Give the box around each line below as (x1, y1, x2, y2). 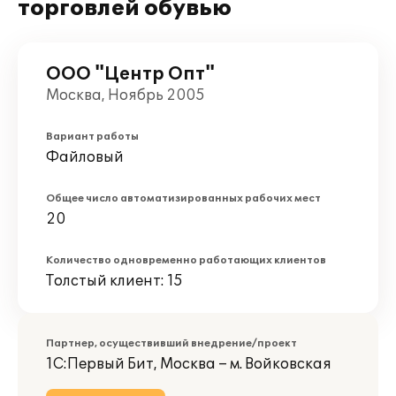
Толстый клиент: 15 (46, 272, 183, 290)
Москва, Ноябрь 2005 (46, 87, 205, 104)
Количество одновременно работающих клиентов (46, 255, 326, 266)
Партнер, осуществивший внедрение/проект (46, 338, 297, 349)
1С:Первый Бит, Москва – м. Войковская (46, 355, 331, 373)
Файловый (46, 148, 124, 166)
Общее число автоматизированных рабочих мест (46, 193, 321, 204)
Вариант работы (46, 131, 139, 142)
